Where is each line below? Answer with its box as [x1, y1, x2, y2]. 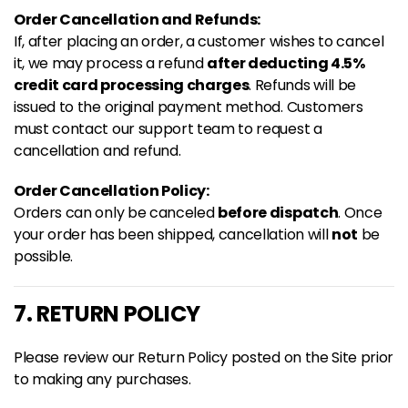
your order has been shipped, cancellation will [14, 224, 331, 245]
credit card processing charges [14, 75, 250, 96]
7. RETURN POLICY [14, 299, 200, 329]
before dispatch [218, 202, 339, 223]
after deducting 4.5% [207, 53, 365, 74]
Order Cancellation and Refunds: [14, 9, 261, 30]
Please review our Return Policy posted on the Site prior [14, 347, 394, 368]
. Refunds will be [249, 75, 356, 96]
